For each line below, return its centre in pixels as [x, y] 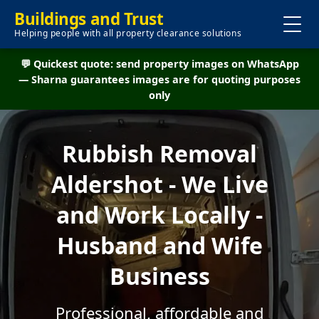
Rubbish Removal [159, 153]
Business [159, 276]
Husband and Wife [159, 245]
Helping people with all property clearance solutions [128, 33]
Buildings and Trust [89, 19]
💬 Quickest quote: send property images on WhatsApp [159, 64]
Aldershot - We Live [159, 184]
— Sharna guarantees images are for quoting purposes [159, 79]
